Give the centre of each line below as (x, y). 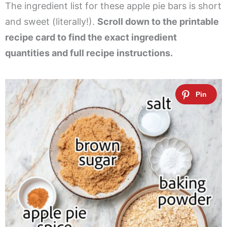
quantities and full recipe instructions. (89, 53)
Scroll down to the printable (158, 22)
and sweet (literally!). (51, 22)
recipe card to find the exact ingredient (91, 37)
